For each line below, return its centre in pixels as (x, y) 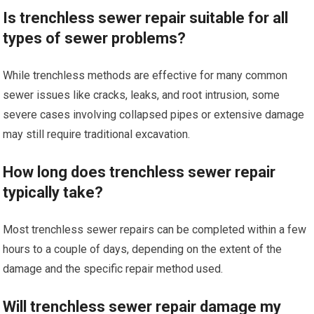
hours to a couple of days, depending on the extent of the (143, 249)
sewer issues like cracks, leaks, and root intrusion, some (142, 95)
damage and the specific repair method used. (113, 269)
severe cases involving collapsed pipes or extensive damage (154, 115)
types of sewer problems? (95, 38)
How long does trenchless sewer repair (139, 172)
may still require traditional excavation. (97, 134)
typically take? (53, 192)
